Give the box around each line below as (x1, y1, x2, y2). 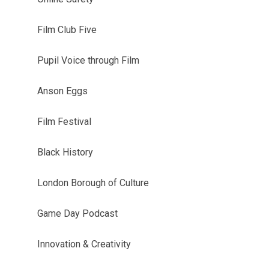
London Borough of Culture (37, 177, 149, 189)
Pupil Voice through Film (37, 54, 139, 66)
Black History (37, 146, 93, 158)
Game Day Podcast (37, 207, 118, 219)
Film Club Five (37, 23, 97, 35)
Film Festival (37, 115, 91, 127)
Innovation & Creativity (37, 238, 131, 250)
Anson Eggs (37, 85, 88, 97)
